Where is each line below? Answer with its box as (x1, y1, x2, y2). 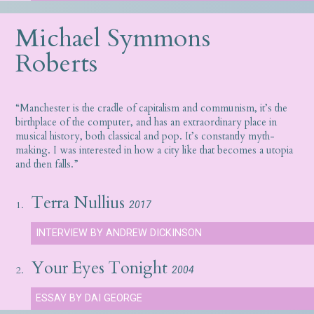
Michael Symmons (15, 20, 211, 55)
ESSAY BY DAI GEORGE (35, 292, 142, 305)
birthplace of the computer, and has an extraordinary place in (15, 115, 278, 129)
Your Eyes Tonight (31, 257, 168, 280)
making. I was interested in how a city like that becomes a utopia (15, 143, 294, 157)
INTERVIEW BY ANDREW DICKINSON (35, 226, 202, 239)
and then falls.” (15, 157, 79, 171)
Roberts (15, 46, 98, 81)
